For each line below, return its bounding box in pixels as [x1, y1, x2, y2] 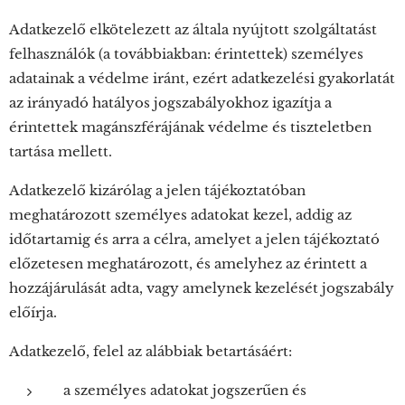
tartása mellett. [9, 143, 112, 160]
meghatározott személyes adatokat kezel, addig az [9, 206, 352, 223]
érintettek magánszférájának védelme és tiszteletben [9, 118, 372, 136]
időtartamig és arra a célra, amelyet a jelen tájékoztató [9, 231, 380, 248]
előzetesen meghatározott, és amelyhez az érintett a [9, 255, 367, 272]
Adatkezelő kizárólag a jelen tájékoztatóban [9, 182, 306, 199]
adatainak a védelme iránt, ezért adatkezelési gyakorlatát [9, 70, 395, 87]
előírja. [9, 304, 57, 321]
